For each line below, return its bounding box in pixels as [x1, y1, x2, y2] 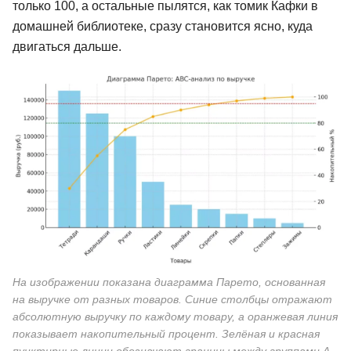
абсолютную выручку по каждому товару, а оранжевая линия [13, 309, 338, 323]
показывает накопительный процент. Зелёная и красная [13, 327, 320, 340]
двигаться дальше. [13, 40, 121, 54]
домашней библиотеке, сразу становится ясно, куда [13, 20, 313, 34]
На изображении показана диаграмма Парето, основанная [13, 275, 325, 288]
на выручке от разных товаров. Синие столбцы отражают [13, 292, 332, 306]
